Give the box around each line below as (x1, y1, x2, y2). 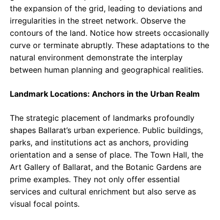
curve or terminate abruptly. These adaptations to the (10, 40, 209, 50)
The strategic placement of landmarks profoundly (10, 112, 194, 123)
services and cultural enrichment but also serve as (10, 186, 196, 196)
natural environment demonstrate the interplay (10, 52, 183, 62)
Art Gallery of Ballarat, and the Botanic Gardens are (10, 162, 201, 172)
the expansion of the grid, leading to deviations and (10, 3, 202, 13)
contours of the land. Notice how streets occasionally (10, 27, 209, 38)
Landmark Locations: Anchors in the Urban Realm (10, 88, 200, 99)
